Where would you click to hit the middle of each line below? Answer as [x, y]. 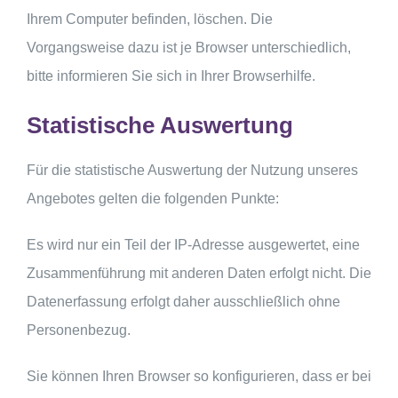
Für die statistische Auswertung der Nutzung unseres [192, 170]
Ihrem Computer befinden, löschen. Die [150, 19]
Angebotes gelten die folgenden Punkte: [153, 198]
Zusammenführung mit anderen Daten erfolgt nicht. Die [199, 273]
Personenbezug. [79, 330]
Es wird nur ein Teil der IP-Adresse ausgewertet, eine [193, 244]
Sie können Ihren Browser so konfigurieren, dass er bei [199, 376]
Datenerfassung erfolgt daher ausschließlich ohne [183, 301]
